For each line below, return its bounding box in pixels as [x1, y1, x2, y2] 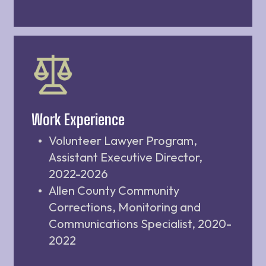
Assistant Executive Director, [49, 149, 202, 164]
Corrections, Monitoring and [49, 199, 201, 214]
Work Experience [31, 110, 125, 128]
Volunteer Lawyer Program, [49, 132, 197, 148]
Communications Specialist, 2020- [49, 216, 232, 231]
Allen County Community [49, 182, 179, 198]
